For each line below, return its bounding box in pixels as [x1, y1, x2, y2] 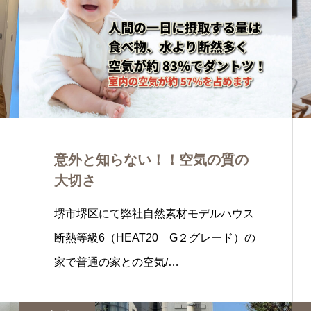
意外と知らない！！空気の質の [54, 152, 249, 167]
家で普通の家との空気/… [54, 256, 179, 268]
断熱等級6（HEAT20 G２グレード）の [54, 232, 255, 244]
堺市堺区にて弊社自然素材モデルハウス [54, 208, 254, 219]
